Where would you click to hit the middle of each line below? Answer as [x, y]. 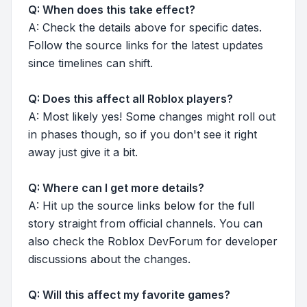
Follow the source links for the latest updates [146, 46]
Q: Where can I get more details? [116, 188]
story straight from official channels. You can [145, 224]
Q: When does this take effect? [112, 10]
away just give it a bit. [83, 152]
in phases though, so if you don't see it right [143, 135]
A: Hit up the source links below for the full [141, 206]
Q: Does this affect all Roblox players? [131, 99]
